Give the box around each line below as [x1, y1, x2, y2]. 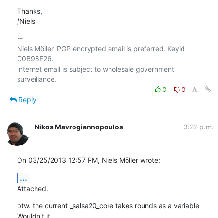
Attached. [17, 184, 48, 193]
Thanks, [17, 6, 42, 15]
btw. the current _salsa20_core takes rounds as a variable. [17, 201, 201, 210]
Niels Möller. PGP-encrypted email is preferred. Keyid [17, 44, 185, 53]
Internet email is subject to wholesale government [17, 64, 174, 73]
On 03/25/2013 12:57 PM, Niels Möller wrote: [17, 155, 160, 164]
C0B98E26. [17, 54, 54, 63]
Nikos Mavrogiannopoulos [34, 122, 123, 131]
